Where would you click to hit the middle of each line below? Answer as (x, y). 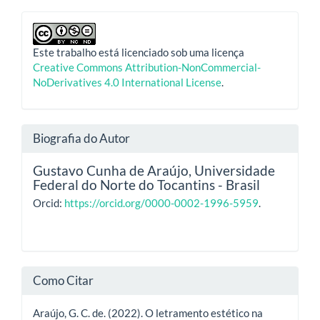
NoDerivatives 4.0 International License (127, 82)
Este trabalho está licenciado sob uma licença (139, 52)
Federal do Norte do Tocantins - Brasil (146, 184)
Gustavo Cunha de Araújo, (114, 170)
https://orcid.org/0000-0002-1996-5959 (161, 202)
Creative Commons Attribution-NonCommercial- (147, 67)
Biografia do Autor (81, 138)
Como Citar (63, 280)
